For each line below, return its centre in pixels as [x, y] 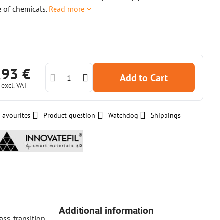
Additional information [107, 210]
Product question [69, 115]
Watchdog [123, 115]
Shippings [166, 115]
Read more [67, 9]
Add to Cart [147, 78]
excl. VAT [14, 85]
